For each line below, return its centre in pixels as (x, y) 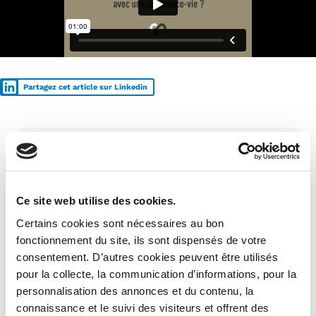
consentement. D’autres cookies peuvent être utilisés (147, 257)
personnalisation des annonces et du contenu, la (135, 291)
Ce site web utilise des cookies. (96, 200)
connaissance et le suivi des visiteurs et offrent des (143, 308)
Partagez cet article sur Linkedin (86, 87)
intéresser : (69, 170)
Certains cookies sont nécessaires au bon (120, 223)
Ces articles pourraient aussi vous (149, 156)
